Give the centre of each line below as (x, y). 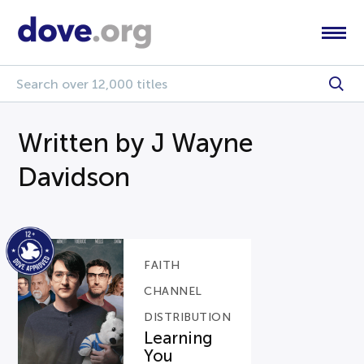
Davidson (74, 177)
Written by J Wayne (136, 143)
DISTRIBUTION (188, 317)
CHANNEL (173, 291)
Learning (179, 338)
